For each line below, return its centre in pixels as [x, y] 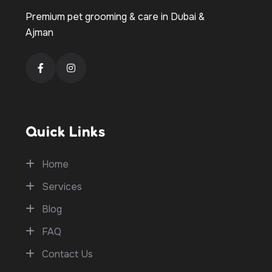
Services [62, 186]
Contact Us [67, 254]
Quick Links [66, 131]
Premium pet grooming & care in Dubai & [115, 17]
